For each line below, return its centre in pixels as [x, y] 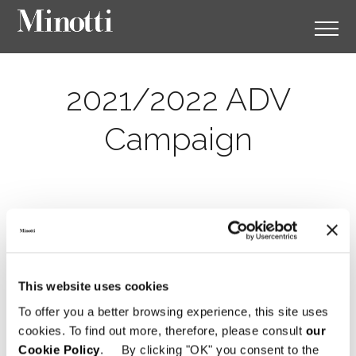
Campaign [178, 139]
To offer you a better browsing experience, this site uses [174, 311]
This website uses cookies [94, 286]
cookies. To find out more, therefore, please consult [162, 330]
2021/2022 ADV [178, 99]
